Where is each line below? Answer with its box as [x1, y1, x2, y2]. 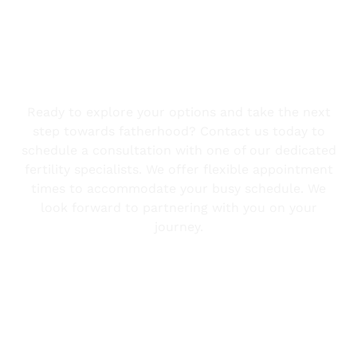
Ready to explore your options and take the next [26, 104, 331, 120]
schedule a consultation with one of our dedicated [21, 143, 336, 158]
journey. [154, 219, 203, 234]
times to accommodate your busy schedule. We [31, 181, 326, 196]
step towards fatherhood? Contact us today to [32, 124, 325, 139]
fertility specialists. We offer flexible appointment [24, 162, 333, 177]
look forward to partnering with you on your [40, 200, 317, 215]
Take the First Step [30, 68, 327, 105]
